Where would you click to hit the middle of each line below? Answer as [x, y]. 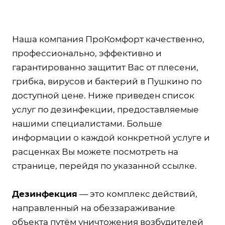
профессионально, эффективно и [87, 53]
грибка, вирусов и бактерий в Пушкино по [107, 81]
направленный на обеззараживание [94, 208]
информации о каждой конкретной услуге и [111, 138]
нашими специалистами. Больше [87, 124]
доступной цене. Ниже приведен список [103, 95]
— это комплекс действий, [137, 194]
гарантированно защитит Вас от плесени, [105, 67]
